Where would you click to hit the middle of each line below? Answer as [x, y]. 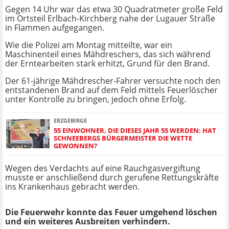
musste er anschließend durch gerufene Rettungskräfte [112, 178]
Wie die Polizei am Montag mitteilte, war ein [89, 45]
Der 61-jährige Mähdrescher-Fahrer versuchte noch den [113, 81]
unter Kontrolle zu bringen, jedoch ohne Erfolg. [96, 99]
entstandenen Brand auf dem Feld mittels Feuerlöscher [111, 90]
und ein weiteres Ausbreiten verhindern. [88, 222]
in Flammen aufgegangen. [55, 28]
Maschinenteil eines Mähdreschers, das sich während [108, 54]
